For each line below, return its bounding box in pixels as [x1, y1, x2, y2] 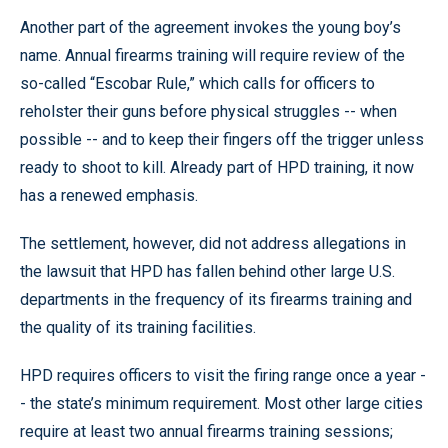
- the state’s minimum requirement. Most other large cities [20, 394, 423, 413]
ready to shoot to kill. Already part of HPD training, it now [20, 158, 414, 177]
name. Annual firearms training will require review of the [20, 46, 405, 65]
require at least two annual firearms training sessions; [20, 422, 393, 441]
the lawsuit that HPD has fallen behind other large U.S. [20, 262, 395, 281]
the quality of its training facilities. [20, 318, 256, 337]
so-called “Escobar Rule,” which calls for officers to [20, 74, 375, 93]
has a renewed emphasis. [20, 186, 198, 205]
